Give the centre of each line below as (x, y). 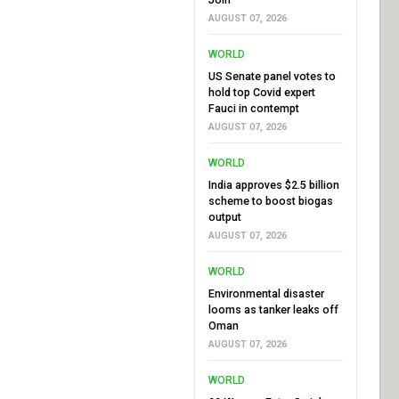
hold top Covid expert (261, 92)
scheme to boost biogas (270, 200)
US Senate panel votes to (272, 76)
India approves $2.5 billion (273, 184)
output (224, 216)
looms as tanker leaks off (273, 309)
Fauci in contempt (253, 108)
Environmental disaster (266, 293)
